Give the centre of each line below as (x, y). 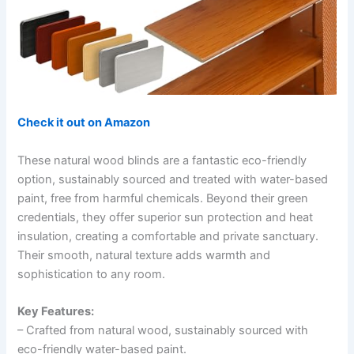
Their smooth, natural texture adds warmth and (144, 255)
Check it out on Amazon (84, 123)
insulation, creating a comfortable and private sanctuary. (168, 236)
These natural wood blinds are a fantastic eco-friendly (162, 160)
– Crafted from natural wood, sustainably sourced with (163, 330)
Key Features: (56, 311)
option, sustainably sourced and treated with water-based (173, 179)
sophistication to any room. (92, 274)
